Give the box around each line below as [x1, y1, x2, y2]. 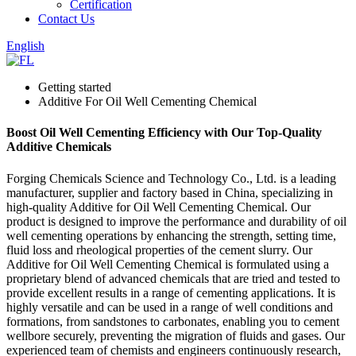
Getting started [38, 80, 111, 94]
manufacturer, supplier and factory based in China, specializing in [6, 185, 333, 199]
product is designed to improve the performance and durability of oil [6, 214, 346, 228]
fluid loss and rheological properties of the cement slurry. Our [6, 242, 312, 257]
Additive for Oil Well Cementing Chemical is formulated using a [6, 257, 329, 271]
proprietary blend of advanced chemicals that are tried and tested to [6, 271, 340, 285]
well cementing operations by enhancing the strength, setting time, [6, 228, 336, 242]
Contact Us [38, 12, 95, 25]
